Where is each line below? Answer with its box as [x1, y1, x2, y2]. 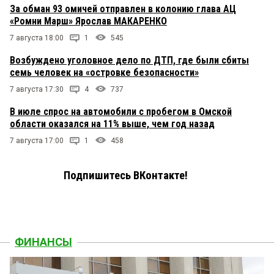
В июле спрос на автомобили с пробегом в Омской [10, 106, 232, 118]
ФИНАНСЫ [15, 235, 72, 249]
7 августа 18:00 [10, 34, 64, 43]
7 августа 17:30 [10, 85, 64, 94]
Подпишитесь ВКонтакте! [64, 169, 188, 183]
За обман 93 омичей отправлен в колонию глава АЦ [10, 3, 236, 15]
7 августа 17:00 [10, 136, 64, 146]
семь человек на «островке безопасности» [10, 67, 199, 79]
